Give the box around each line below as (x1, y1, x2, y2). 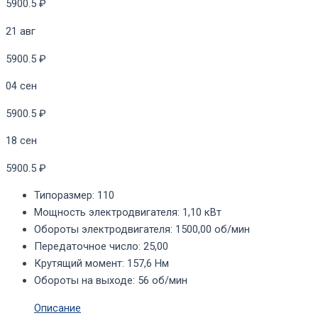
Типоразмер (34, 189, 92, 202)
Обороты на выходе (34, 274, 133, 287)
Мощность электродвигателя (34, 206, 177, 219)
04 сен (6, 79, 37, 93)
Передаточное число (34, 240, 138, 253)
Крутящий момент (34, 257, 122, 270)
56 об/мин (138, 274, 187, 287)
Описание (34, 302, 81, 315)
